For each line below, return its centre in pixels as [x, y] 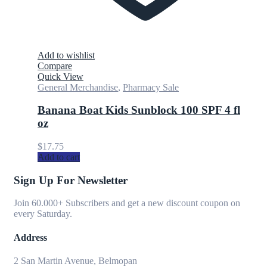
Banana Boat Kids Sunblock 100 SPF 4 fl [139, 110]
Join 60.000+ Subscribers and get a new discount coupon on [127, 203]
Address [30, 237]
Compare [55, 66]
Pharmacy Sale [151, 87]
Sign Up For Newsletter [71, 180]
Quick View [60, 76]
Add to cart [59, 157]
